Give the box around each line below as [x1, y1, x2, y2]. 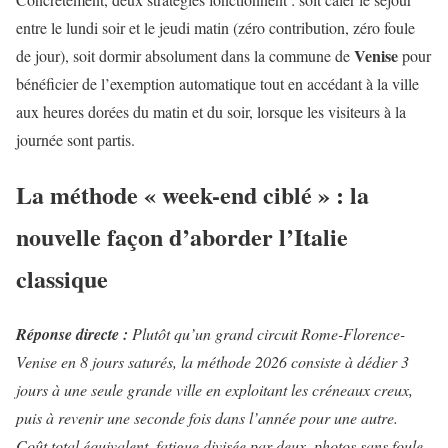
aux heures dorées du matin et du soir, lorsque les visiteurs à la [16, 100, 406, 122]
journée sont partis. [16, 128, 135, 150]
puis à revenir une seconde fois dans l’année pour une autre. [16, 406, 398, 428]
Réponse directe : [16, 322, 132, 345]
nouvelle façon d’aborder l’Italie [16, 218, 348, 254]
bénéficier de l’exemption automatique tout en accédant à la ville [16, 72, 419, 94]
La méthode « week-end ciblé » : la [16, 176, 369, 212]
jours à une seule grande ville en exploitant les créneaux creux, [16, 378, 413, 400]
